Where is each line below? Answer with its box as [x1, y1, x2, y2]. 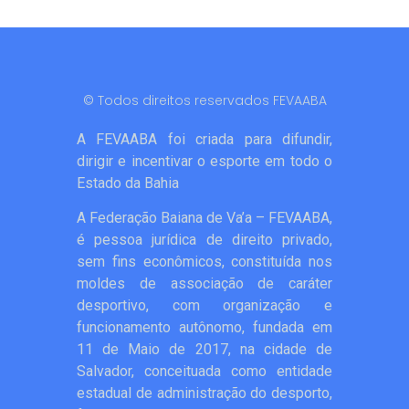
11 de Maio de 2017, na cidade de [77, 341, 332, 359]
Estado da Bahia [77, 174, 179, 192]
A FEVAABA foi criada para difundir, [77, 131, 332, 148]
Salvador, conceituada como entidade [77, 362, 332, 381]
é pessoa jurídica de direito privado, [77, 231, 332, 249]
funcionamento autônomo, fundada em [77, 319, 332, 337]
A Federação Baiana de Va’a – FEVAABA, [77, 209, 332, 227]
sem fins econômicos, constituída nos [77, 253, 332, 271]
